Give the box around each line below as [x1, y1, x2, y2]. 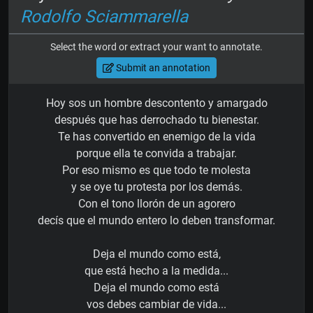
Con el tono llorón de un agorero [78, 197, 235, 211]
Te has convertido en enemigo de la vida [57, 130, 256, 144]
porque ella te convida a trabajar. [76, 147, 237, 161]
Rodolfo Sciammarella [20, 6, 188, 27]
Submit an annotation [113, 61, 210, 73]
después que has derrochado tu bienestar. [54, 113, 259, 127]
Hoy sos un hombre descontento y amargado [45, 96, 268, 110]
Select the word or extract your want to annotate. [50, 41, 263, 53]
